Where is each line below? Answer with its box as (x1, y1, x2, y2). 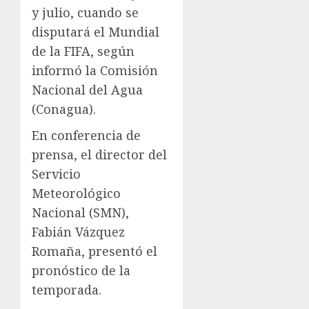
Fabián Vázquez (32, 223, 125, 241)
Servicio (32, 166, 81, 183)
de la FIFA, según (32, 43, 134, 60)
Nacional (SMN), (32, 204, 129, 221)
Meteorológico (32, 185, 121, 202)
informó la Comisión (32, 62, 158, 79)
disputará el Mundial (32, 23, 159, 41)
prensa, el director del (32, 146, 167, 163)
